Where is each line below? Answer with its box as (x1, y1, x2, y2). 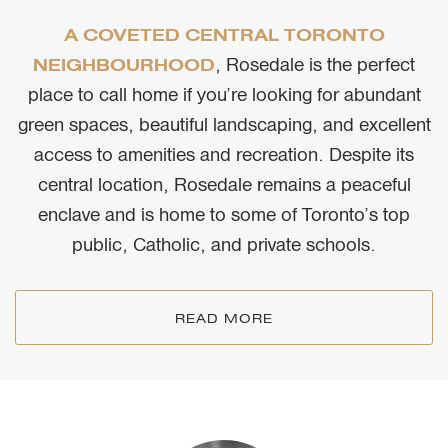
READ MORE (175, 309, 273, 327)
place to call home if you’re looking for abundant (27, 83, 421, 107)
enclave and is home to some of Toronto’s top (38, 203, 410, 227)
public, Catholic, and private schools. (72, 233, 376, 257)
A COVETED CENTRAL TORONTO (63, 25, 385, 46)
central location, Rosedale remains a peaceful (37, 173, 411, 197)
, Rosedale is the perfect (215, 53, 415, 77)
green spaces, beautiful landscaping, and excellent (17, 113, 431, 137)
